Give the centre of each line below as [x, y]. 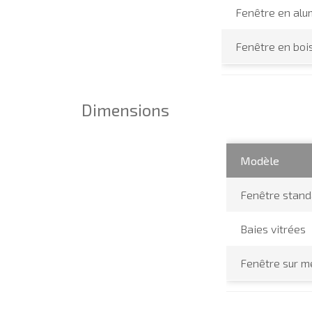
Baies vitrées [273, 229]
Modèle [260, 161]
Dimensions [125, 109]
